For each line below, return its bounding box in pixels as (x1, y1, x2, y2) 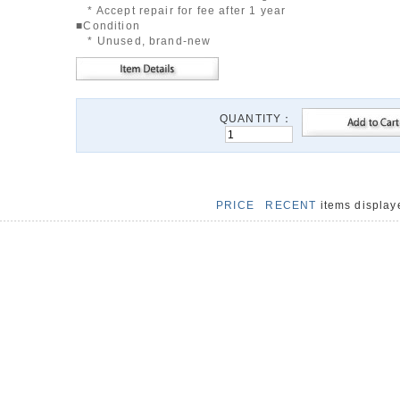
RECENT (265, 199, 317, 211)
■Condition (76, 20, 140, 31)
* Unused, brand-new (76, 35, 212, 46)
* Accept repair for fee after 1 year (76, 4, 287, 16)
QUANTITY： (219, 112, 294, 124)
